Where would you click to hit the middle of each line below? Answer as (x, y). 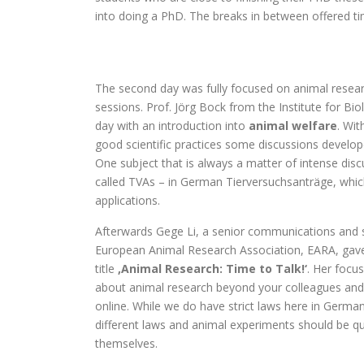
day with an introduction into (172, 126)
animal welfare (293, 126)
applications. (128, 200)
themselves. (126, 343)
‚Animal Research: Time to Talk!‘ (212, 269)
